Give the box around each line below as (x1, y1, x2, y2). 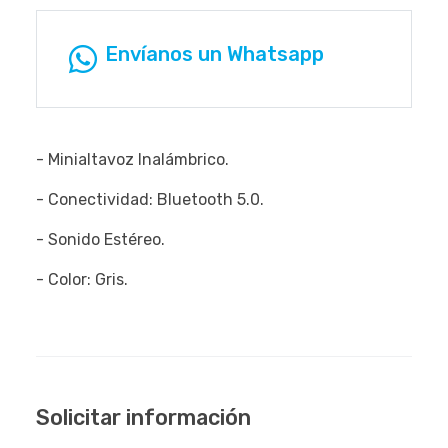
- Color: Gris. (36, 269, 128, 289)
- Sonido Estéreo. (36, 229, 165, 249)
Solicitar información (36, 404, 251, 430)
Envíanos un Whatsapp (105, 41, 324, 66)
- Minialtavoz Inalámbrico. (36, 149, 229, 169)
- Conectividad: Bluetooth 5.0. (36, 189, 264, 209)
